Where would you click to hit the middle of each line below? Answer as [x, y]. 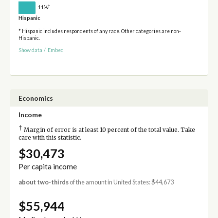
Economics [36, 98]
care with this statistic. [50, 138]
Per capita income [47, 167]
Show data [30, 50]
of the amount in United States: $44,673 [121, 182]
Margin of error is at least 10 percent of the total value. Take [109, 130]
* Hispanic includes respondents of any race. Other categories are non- [100, 31]
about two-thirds [43, 182]
